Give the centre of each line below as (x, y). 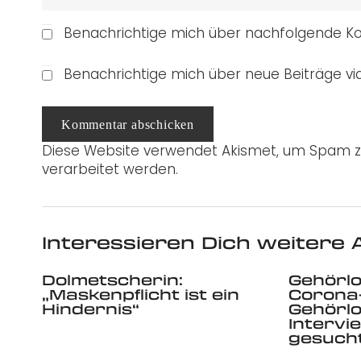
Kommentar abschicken (128, 124)
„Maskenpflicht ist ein (141, 294)
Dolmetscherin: (112, 279)
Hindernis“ (91, 308)
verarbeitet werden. (110, 170)
